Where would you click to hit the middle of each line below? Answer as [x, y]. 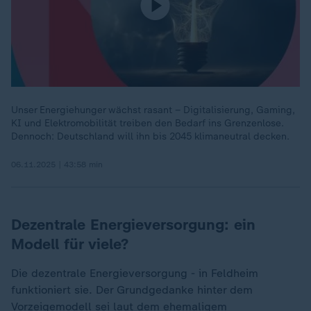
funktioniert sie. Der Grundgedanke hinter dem [132, 290]
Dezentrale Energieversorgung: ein [133, 225]
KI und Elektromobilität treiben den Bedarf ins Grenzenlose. [148, 123]
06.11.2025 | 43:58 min [57, 165]
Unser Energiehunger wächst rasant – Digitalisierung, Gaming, [153, 110]
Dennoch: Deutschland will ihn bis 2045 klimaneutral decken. [150, 136]
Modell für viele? [70, 244]
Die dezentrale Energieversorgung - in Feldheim [135, 273]
